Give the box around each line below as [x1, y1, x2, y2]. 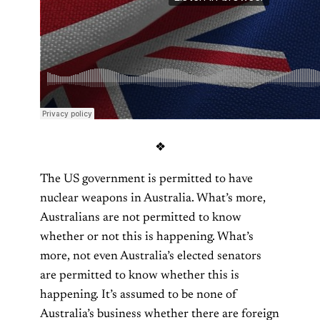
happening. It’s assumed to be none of [40, 288, 237, 301]
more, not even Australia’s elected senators [40, 249, 261, 263]
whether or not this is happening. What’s [40, 230, 254, 244]
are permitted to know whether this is [40, 269, 239, 282]
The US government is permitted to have [40, 172, 253, 186]
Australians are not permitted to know [40, 211, 241, 224]
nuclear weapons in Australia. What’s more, [40, 191, 266, 205]
